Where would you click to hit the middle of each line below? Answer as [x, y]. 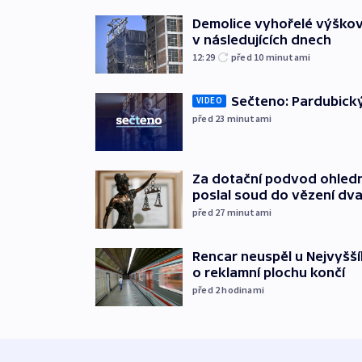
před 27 [210, 212]
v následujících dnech [262, 39]
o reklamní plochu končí [269, 272]
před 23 [210, 118]
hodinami [243, 289]
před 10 [248, 57]
